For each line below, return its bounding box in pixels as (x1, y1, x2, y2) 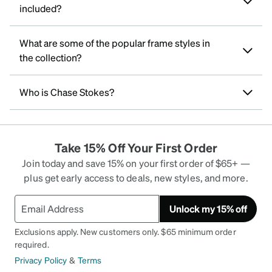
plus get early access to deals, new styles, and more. (24, 171, 248, 184)
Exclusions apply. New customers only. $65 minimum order (15, 225, 236, 237)
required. (15, 238, 49, 250)
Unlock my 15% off (169, 202, 247, 215)
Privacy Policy (15, 254, 67, 265)
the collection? (19, 50, 81, 64)
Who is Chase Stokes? (19, 85, 114, 98)
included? (19, 1, 61, 15)
